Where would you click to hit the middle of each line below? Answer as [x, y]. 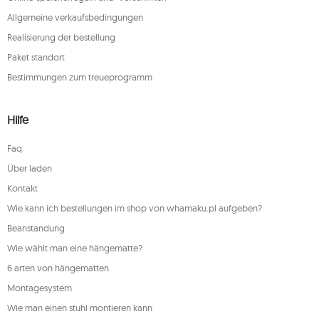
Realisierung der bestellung [61, 37]
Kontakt [22, 188]
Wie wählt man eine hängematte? [75, 248]
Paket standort [36, 57]
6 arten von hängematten [58, 268]
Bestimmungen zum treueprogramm [80, 77]
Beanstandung [36, 228]
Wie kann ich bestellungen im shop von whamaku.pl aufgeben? [135, 208]
